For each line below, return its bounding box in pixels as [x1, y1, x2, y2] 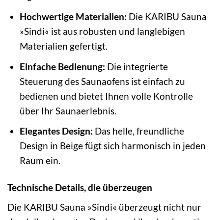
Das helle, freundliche [92, 125, 184, 137]
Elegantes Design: [19, 125, 93, 137]
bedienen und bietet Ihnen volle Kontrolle [19, 90, 193, 102]
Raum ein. [19, 155, 60, 166]
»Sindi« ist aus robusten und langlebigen [19, 26, 185, 37]
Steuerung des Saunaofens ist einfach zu [19, 75, 185, 87]
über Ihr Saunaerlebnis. [19, 105, 116, 116]
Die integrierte [105, 60, 168, 72]
